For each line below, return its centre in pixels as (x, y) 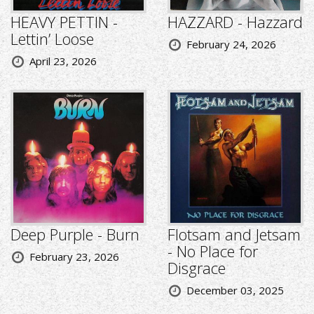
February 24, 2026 (231, 45)
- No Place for (213, 251)
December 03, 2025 (235, 291)
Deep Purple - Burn (75, 234)
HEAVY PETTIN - (64, 22)
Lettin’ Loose (52, 39)
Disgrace (197, 268)
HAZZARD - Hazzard (235, 22)
